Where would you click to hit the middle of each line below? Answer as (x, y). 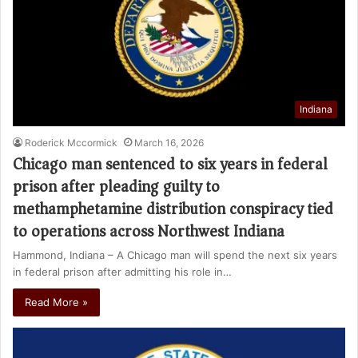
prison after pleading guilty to (116, 187)
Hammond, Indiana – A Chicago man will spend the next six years (175, 255)
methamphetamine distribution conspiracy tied (173, 209)
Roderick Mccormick (71, 143)
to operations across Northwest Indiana (149, 232)
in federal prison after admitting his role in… (122, 272)
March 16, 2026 (169, 143)
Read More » (56, 302)
